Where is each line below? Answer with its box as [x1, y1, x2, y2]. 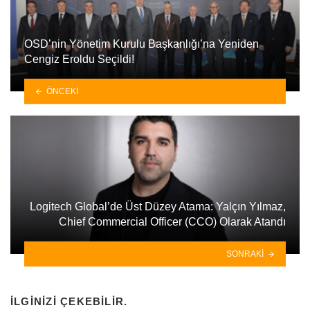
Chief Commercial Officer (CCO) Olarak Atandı [59, 215, 286, 228]
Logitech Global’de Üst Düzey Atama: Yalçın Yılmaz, [30, 200, 286, 212]
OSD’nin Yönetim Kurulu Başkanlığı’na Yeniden [24, 37, 259, 50]
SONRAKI [226, 248, 264, 259]
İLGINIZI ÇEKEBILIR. [10, 295, 128, 307]
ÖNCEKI [46, 86, 78, 96]
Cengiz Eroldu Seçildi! [24, 53, 134, 65]
